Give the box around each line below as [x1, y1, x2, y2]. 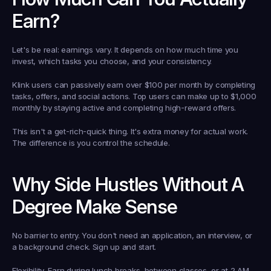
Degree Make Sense [12, 195, 177, 218]
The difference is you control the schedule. [12, 138, 170, 148]
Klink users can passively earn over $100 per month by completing [12, 80, 256, 90]
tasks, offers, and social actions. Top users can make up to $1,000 [12, 91, 256, 101]
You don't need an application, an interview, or [79, 230, 253, 240]
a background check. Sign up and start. [12, 242, 156, 252]
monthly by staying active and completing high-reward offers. [12, 103, 237, 113]
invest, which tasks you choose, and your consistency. [12, 56, 212, 66]
